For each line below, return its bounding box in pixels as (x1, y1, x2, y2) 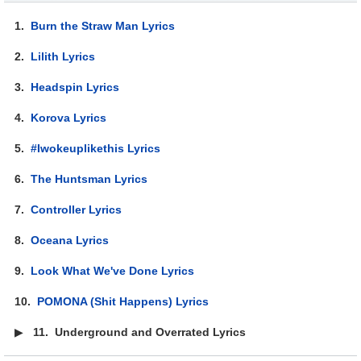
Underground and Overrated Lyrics (55, 325, 247, 338)
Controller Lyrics (31, 202, 122, 216)
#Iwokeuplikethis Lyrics (31, 141, 161, 155)
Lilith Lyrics (31, 49, 96, 63)
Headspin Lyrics (31, 80, 120, 93)
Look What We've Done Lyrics (31, 263, 195, 277)
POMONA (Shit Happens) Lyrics (37, 294, 210, 308)
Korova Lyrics (31, 110, 107, 124)
